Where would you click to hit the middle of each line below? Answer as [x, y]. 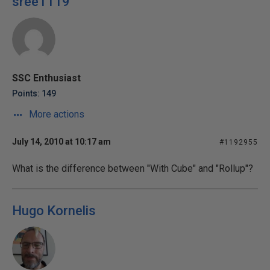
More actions [55, 114]
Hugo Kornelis [54, 211]
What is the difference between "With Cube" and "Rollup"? [133, 168]
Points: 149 [34, 93]
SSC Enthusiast [46, 78]
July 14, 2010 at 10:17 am [61, 142]
